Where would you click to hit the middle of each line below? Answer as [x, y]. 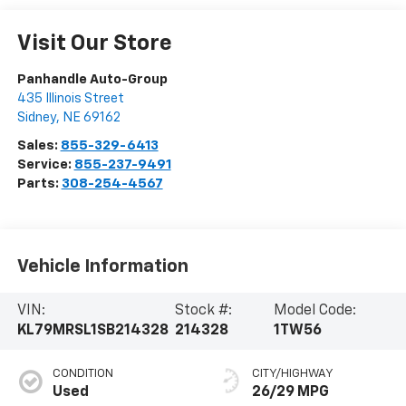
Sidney [36, 118]
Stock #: [203, 311]
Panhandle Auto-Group [92, 80]
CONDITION [82, 374]
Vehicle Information [102, 266]
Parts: [39, 184]
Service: [45, 165]
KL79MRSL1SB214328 [92, 331]
